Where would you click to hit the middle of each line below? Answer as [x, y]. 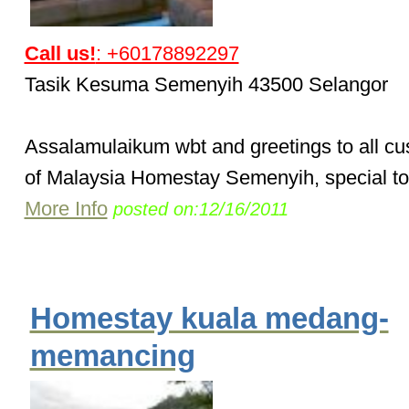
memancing [112, 356]
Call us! [60, 54]
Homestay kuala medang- [209, 319]
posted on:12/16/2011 [200, 210]
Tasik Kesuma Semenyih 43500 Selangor [206, 85]
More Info [66, 209]
